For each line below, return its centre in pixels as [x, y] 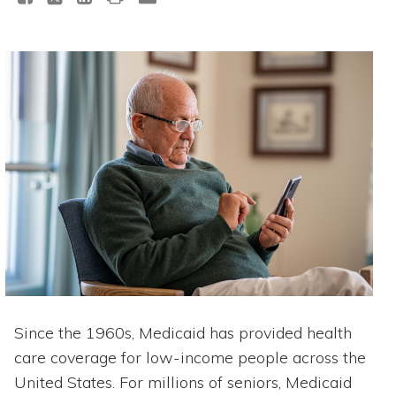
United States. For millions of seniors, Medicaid [183, 383]
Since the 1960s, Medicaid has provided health [183, 333]
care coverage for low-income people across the [190, 358]
